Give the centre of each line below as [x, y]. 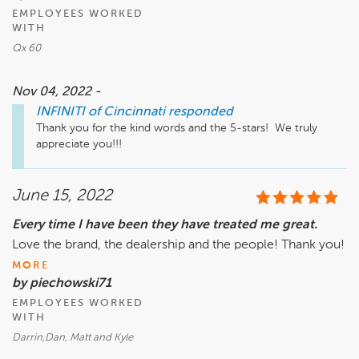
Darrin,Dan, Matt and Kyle [73, 338]
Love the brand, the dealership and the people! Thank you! [178, 246]
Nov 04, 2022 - [56, 93]
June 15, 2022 [62, 197]
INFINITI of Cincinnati [101, 113]
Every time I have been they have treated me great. [165, 226]
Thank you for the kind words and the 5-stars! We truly [177, 129]
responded [201, 113]
